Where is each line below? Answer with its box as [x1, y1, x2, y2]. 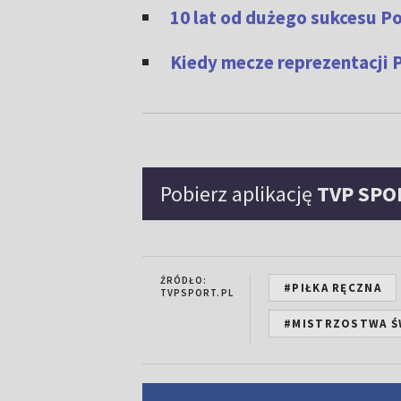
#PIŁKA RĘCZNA [284, 280, 381, 295]
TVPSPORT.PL [159, 286, 234, 299]
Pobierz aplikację [159, 180, 317, 208]
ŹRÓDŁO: [159, 274, 208, 286]
